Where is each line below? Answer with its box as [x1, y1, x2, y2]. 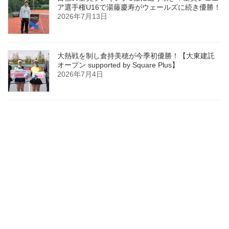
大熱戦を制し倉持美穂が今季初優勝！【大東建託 [57, 52, 215, 60]
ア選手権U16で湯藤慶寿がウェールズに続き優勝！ [57, 3, 221, 12]
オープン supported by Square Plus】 [57, 61, 179, 70]
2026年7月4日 [57, 70, 103, 79]
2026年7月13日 [57, 12, 107, 21]
